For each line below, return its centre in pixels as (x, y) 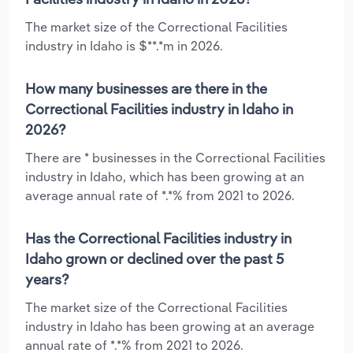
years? (47, 279)
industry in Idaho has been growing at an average (170, 326)
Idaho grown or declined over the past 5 (154, 258)
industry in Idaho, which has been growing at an (165, 176)
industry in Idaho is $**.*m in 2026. (124, 45)
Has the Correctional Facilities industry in (158, 238)
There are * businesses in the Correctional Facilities (175, 157)
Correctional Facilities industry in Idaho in (159, 109)
